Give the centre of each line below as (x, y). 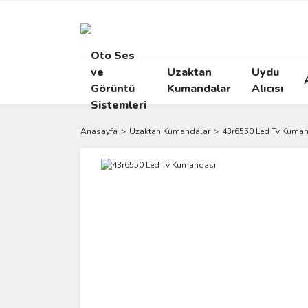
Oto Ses (113, 56)
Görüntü (113, 89)
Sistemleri (119, 105)
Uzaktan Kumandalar (170, 131)
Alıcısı (267, 89)
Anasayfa (99, 131)
